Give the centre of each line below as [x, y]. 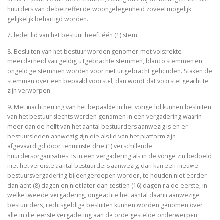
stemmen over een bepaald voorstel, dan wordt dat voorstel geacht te [108, 81]
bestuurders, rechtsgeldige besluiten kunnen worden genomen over [105, 205]
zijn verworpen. [30, 91]
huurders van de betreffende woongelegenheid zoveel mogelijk [99, 9]
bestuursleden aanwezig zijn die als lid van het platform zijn [92, 137]
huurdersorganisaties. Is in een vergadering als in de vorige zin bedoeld [110, 156]
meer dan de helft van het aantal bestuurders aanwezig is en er [97, 127]
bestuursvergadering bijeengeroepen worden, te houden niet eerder [107, 176]
